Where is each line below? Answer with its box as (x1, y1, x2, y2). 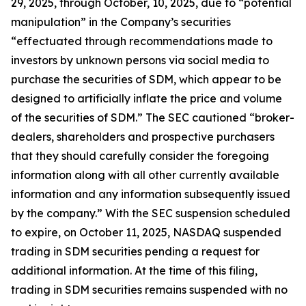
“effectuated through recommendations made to (11, 34, 273, 48)
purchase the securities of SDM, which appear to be (11, 72, 281, 87)
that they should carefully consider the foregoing (11, 149, 269, 163)
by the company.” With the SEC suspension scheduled (11, 206, 290, 221)
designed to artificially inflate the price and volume (11, 92, 282, 106)
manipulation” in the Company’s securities (11, 15, 231, 29)
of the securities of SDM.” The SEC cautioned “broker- (11, 111, 294, 125)
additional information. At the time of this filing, (11, 264, 258, 278)
